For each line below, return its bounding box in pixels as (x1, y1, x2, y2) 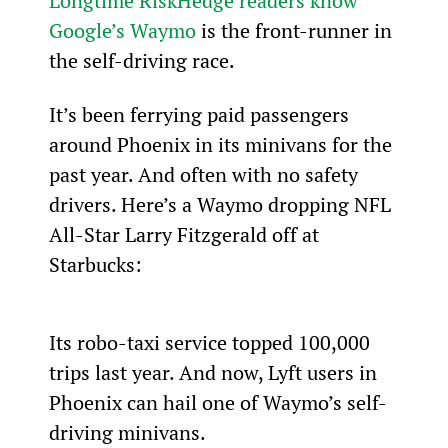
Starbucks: (48, 250, 142, 278)
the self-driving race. (48, 46, 235, 74)
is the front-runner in (195, 16, 397, 44)
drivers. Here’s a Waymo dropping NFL (48, 190, 396, 218)
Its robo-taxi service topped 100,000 (48, 328, 375, 356)
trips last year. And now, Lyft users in (48, 358, 382, 386)
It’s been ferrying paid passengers (48, 100, 354, 128)
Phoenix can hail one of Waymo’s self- (48, 388, 387, 416)
